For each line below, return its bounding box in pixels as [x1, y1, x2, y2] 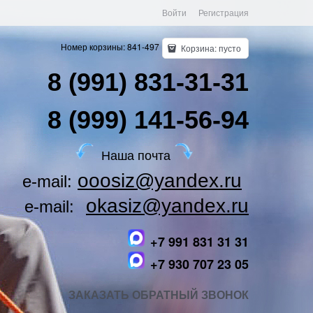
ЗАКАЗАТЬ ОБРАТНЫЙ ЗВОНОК [68, 286, 249, 303]
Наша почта [94, 145, 170, 163]
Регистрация [198, 6, 249, 18]
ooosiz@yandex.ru [78, 170, 242, 191]
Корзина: [179, 42, 219, 54]
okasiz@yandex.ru [86, 195, 249, 217]
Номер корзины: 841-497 [61, 41, 160, 53]
